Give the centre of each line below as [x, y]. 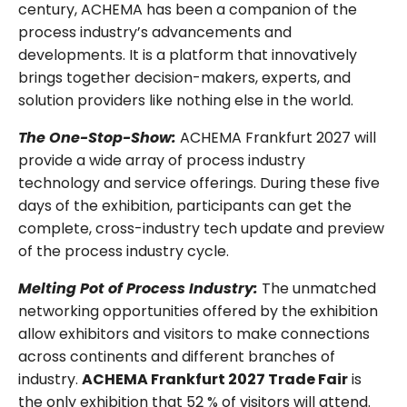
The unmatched [317, 289]
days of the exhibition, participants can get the [185, 206]
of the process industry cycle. [124, 252]
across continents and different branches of [177, 357]
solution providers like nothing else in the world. [186, 101]
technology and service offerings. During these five [199, 184]
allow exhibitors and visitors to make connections [194, 334]
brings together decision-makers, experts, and [184, 78]
